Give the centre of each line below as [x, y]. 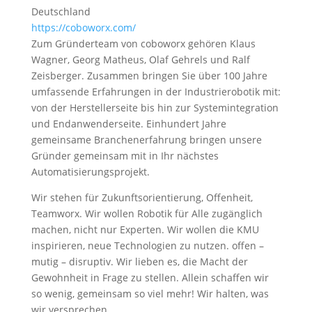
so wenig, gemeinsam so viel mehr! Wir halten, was [150, 294]
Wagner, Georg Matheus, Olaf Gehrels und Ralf [140, 60]
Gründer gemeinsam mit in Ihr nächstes [125, 156]
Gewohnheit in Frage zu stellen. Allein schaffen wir [150, 278]
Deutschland [61, 11]
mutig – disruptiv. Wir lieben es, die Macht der [139, 262]
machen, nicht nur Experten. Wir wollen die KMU [145, 229]
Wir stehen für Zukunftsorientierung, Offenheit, [142, 197]
